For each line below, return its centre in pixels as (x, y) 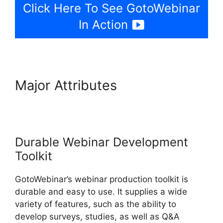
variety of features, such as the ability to (96, 204)
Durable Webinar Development (102, 142)
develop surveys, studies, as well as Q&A (97, 216)
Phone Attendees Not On (95, 101)
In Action (103, 24)
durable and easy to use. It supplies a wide (101, 191)
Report (36, 117)
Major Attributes (68, 85)
